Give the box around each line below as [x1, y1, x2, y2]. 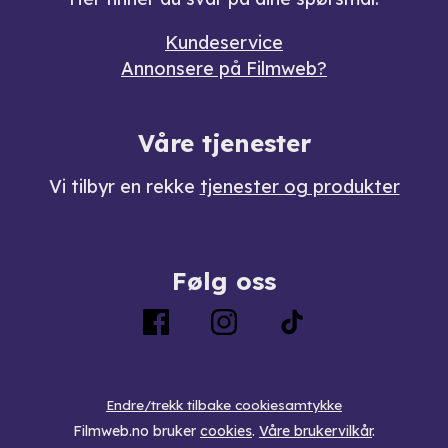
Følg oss [172, 265, 276, 296]
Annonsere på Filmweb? [121, 56, 327, 80]
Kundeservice [165, 30, 283, 54]
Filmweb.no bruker [73, 421, 196, 440]
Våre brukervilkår [259, 421, 372, 440]
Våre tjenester [137, 127, 311, 158]
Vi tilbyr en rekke [48, 174, 200, 198]
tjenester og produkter [199, 174, 400, 198]
